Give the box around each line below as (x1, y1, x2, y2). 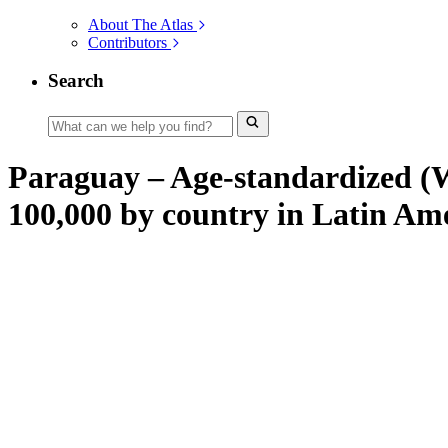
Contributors (88, 33, 167, 51)
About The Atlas (88, 15, 193, 33)
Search (48, 70, 104, 92)
